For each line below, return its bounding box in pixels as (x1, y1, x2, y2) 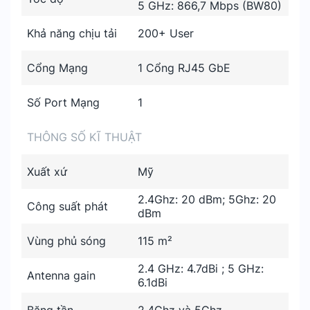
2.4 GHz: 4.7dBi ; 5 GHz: (138, 262, 264, 275)
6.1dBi (138, 275, 167, 289)
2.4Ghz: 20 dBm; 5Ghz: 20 (138, 192, 276, 206)
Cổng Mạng (27, 61, 88, 75)
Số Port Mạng (27, 95, 100, 109)
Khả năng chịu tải (27, 26, 117, 40)
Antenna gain (27, 268, 95, 282)
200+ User (138, 26, 194, 40)
